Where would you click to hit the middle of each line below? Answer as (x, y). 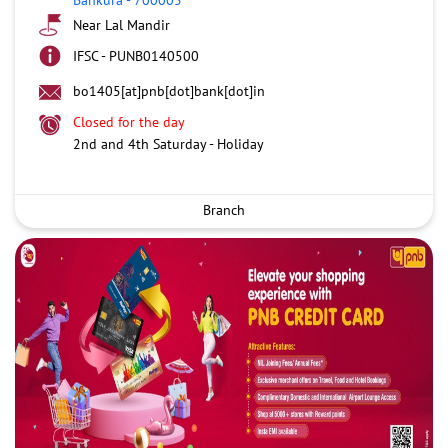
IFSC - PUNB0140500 (136, 55)
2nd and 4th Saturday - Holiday (168, 143)
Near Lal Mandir (121, 24)
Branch (224, 209)
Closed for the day (129, 121)
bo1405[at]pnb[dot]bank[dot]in (169, 90)
